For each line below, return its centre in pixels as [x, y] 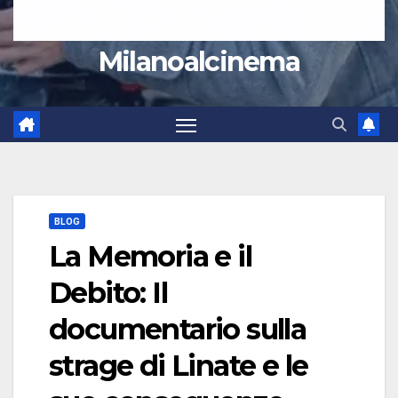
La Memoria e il [150, 257]
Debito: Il [108, 293]
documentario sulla [178, 330]
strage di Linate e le [179, 366]
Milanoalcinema [199, 62]
